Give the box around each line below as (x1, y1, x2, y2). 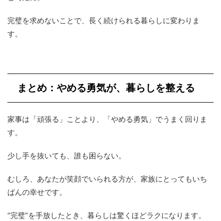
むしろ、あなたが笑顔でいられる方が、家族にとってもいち (7, 174, 207, 184)
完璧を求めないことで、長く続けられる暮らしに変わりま (7, 15, 200, 25)
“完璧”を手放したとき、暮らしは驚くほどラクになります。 (7, 210, 206, 220)
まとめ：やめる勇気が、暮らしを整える (17, 82, 195, 93)
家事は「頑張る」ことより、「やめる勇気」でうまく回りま (7, 114, 207, 124)
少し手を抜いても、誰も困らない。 (7, 150, 126, 160)
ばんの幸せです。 (7, 187, 67, 197)
